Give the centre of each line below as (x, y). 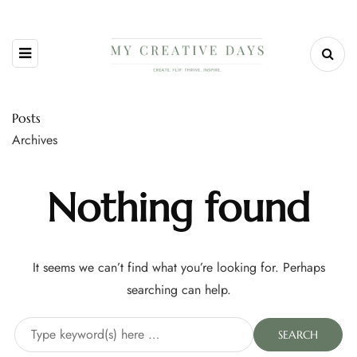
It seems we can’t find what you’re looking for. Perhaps (178, 268)
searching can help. (178, 290)
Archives (35, 140)
